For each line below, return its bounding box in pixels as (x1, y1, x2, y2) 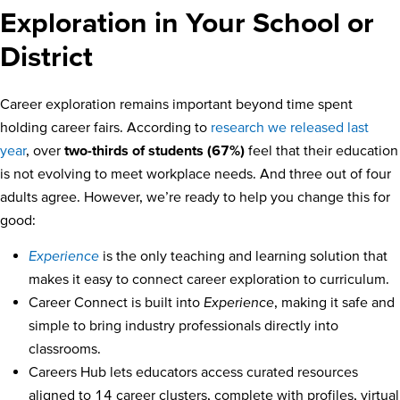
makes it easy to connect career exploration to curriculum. (29, 271, 389, 287)
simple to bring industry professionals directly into (29, 317, 338, 334)
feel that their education (245, 141, 398, 158)
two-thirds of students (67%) (64, 141, 245, 158)
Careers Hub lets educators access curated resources (29, 363, 358, 380)
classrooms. (29, 340, 101, 357)
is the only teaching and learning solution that (103, 247, 387, 264)
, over (26, 141, 64, 158)
